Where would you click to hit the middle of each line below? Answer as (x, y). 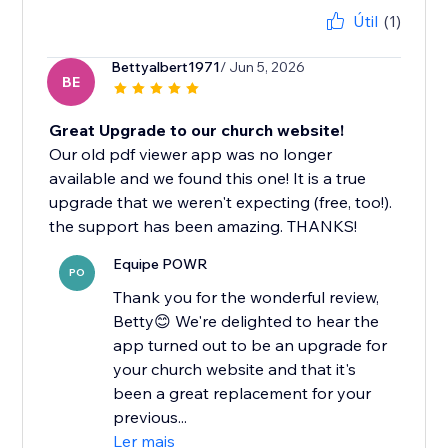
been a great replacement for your (242, 393)
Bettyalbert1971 (166, 67)
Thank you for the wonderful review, (246, 297)
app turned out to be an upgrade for (250, 345)
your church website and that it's (235, 369)
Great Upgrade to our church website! (197, 130)
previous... (150, 417)
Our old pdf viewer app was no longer (191, 154)
